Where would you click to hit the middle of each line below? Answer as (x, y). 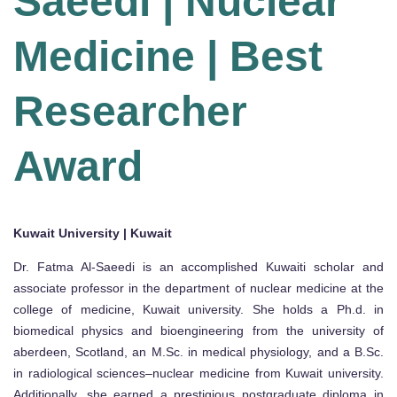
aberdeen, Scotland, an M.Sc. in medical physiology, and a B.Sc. (198, 352)
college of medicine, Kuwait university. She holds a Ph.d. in (198, 310)
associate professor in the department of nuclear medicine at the (198, 288)
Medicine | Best (168, 57)
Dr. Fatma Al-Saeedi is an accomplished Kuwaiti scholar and (198, 267)
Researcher (130, 112)
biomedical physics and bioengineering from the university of (198, 331)
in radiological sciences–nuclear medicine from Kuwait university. (198, 374)
